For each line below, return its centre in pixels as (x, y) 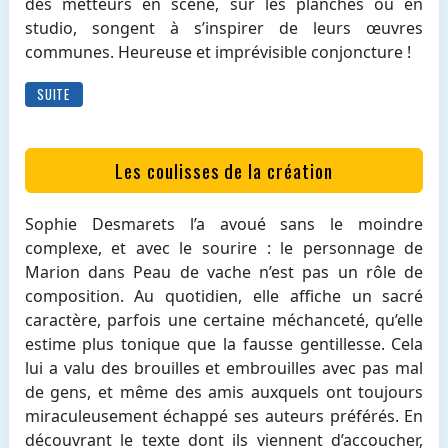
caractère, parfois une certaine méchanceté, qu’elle (224, 319)
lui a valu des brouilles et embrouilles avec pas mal (224, 367)
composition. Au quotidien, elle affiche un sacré (224, 295)
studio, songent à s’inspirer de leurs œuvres (224, 28)
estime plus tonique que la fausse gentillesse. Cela (224, 343)
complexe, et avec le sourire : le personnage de (224, 247)
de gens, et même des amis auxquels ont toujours (224, 391)
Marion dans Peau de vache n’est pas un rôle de (224, 271)
